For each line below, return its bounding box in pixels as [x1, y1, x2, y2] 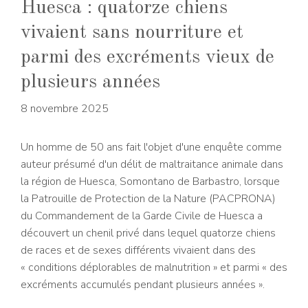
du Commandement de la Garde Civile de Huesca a [21, 208, 263, 224]
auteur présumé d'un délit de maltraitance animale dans [21, 157, 283, 173]
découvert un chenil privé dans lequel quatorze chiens [21, 225, 276, 241]
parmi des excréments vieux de [21, 48, 274, 68]
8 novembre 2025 [21, 101, 109, 117]
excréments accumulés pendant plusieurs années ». [21, 277, 265, 293]
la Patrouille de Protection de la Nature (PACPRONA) [21, 191, 276, 207]
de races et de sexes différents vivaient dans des [21, 243, 256, 258]
